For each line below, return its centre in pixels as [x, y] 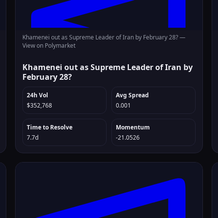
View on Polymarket [49, 45]
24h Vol [38, 95]
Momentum [133, 127]
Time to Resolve [50, 127]
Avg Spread [132, 95]
